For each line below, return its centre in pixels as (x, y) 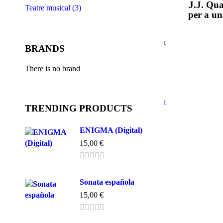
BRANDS (45, 49)
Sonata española (107, 182)
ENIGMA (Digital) (111, 130)
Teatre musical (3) (53, 8)
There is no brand (53, 68)
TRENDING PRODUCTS (79, 108)
